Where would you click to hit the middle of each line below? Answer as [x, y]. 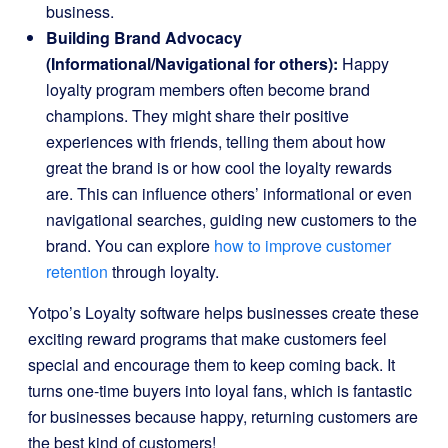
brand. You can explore [130, 245]
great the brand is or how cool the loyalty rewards [219, 167]
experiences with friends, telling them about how [216, 141]
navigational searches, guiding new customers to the [231, 219]
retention [77, 271]
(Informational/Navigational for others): [192, 63]
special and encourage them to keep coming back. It [211, 364]
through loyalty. [163, 271]
